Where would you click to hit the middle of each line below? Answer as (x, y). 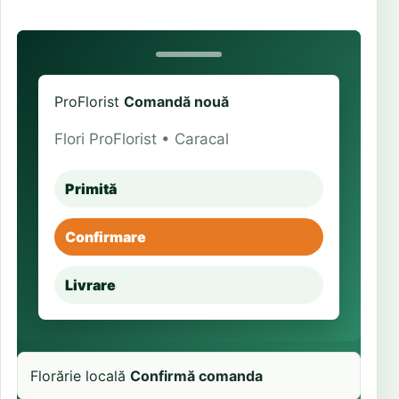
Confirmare (106, 237)
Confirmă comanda (196, 376)
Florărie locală (78, 376)
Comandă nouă (176, 102)
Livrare (90, 285)
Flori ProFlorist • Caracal (142, 139)
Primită (91, 189)
